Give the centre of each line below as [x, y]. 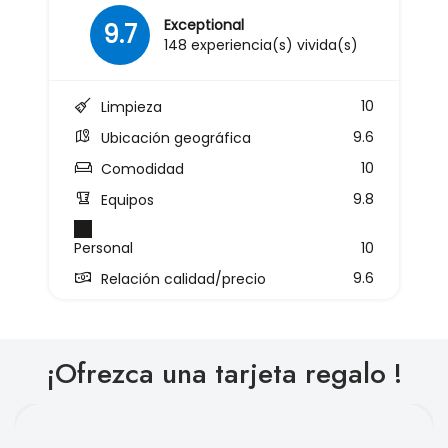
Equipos [125, 199]
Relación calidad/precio [181, 278]
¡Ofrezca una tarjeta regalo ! [224, 373]
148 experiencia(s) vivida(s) [261, 44]
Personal [103, 247]
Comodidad [140, 168]
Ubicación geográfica [174, 137]
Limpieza [129, 106]
